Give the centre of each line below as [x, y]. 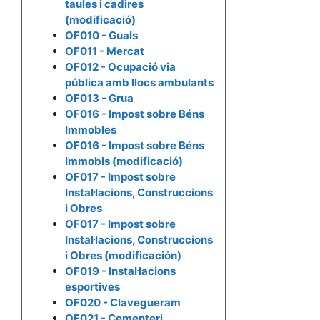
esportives [92, 287]
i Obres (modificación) [123, 256]
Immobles [91, 130]
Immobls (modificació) [124, 161]
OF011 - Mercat [105, 51]
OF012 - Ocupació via [120, 67]
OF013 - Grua [99, 99]
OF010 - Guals [101, 36]
